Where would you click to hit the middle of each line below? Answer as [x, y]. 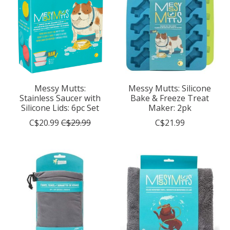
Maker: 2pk [170, 108]
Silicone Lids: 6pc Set [60, 108]
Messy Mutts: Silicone [170, 89]
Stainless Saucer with [60, 98]
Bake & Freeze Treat [170, 98]
